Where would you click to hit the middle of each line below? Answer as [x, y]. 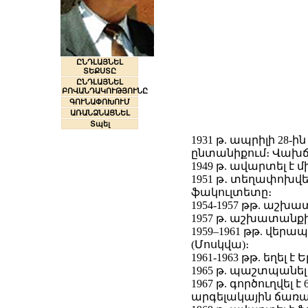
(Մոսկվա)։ [220, 245]
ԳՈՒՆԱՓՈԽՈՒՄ [100, 102]
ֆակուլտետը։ [231, 192]
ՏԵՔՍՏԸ [100, 71]
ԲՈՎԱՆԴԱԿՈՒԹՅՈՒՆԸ [105, 91]
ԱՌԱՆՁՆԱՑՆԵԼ [100, 113]
